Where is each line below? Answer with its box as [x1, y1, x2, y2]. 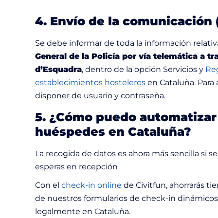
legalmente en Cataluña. [35, 206, 130, 216]
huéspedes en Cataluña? [35, 124, 191, 139]
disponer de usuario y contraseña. [35, 91, 165, 100]
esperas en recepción [35, 162, 118, 171]
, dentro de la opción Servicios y [82, 64, 205, 74]
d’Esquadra [35, 64, 82, 74]
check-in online [61, 180, 122, 190]
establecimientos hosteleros [35, 77, 145, 87]
